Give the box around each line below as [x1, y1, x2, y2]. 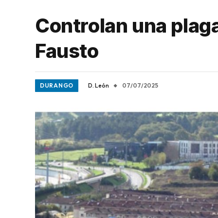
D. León [88, 82, 109, 89]
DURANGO [40, 82, 74, 89]
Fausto [35, 39, 99, 63]
